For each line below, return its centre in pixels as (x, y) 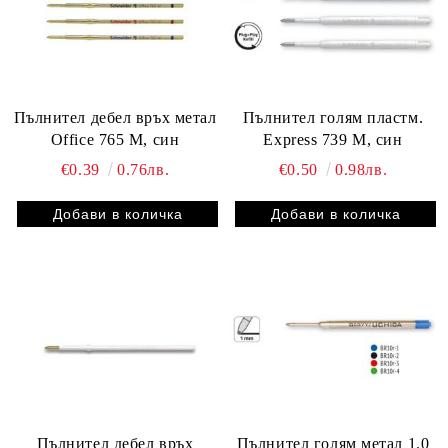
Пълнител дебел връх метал (115, 117)
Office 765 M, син (115, 139)
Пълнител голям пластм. (333, 117)
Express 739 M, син (333, 139)
